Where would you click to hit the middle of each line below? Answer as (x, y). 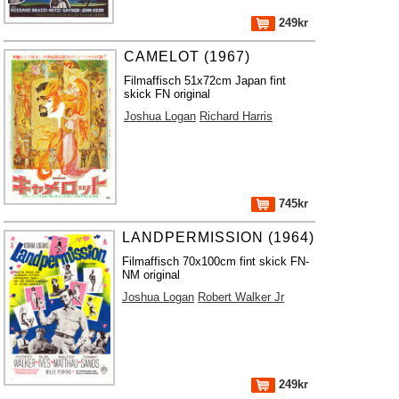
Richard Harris (236, 116)
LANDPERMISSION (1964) (219, 237)
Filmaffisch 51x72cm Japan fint (204, 81)
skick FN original (167, 94)
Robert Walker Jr (241, 297)
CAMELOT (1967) (187, 57)
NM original (151, 275)
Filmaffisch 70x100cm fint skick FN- (216, 261)
